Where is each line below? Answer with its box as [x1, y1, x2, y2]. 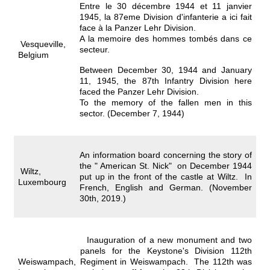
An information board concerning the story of [80, 150, 252, 160]
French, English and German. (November [80, 183, 252, 192]
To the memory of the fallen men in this [80, 98, 252, 107]
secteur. [80, 45, 110, 54]
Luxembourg [18, 177, 66, 187]
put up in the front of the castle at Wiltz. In [80, 172, 252, 181]
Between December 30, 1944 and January [80, 65, 252, 75]
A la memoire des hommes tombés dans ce [80, 34, 252, 43]
